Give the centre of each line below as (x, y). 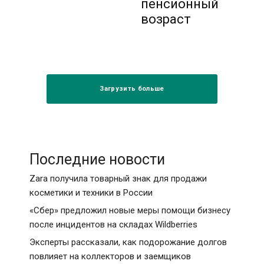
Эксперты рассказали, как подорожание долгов (128, 242)
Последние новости (97, 159)
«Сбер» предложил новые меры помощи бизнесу (130, 210)
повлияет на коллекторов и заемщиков (110, 256)
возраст (166, 19)
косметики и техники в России (91, 192)
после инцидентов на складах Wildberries (113, 224)
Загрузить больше (132, 88)
